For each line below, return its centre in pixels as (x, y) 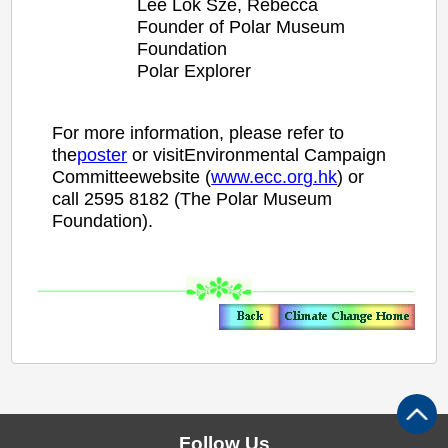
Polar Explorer (194, 70)
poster (102, 154)
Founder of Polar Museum (241, 26)
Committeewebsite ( (132, 176)
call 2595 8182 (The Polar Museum (192, 198)
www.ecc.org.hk (274, 176)
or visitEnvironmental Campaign (257, 154)
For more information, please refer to (198, 132)
